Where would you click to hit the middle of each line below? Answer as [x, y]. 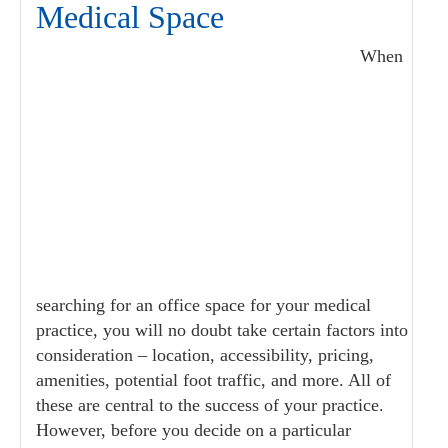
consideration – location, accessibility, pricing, [205, 355]
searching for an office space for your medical [203, 305]
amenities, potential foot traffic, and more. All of [213, 380]
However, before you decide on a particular [193, 430]
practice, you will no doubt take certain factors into [222, 330]
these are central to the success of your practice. [210, 405]
